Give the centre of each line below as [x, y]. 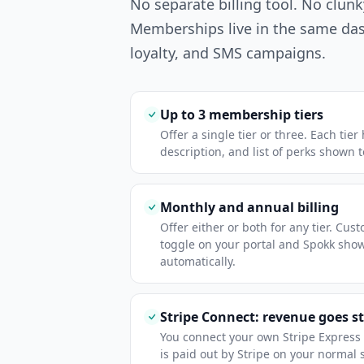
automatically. [198, 261]
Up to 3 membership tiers [242, 115]
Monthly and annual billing [249, 207]
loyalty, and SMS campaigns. [228, 53]
